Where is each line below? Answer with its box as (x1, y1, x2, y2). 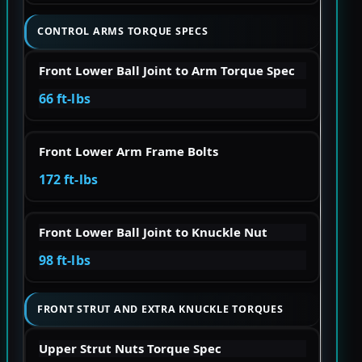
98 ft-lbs (38, 251, 90, 270)
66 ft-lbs (38, 90, 90, 108)
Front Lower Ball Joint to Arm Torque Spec (38, 62, 295, 79)
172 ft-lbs (38, 170, 99, 189)
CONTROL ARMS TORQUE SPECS (37, 24, 208, 39)
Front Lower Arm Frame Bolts (38, 143, 218, 160)
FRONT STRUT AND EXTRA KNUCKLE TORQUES (37, 301, 284, 316)
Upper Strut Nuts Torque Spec (38, 339, 221, 356)
